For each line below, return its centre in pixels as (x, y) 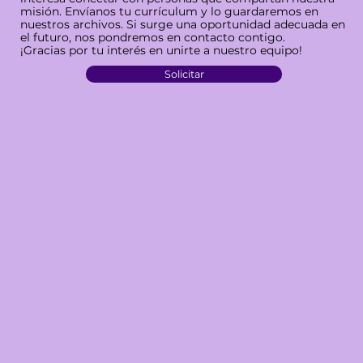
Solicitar (184, 74)
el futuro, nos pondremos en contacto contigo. (152, 37)
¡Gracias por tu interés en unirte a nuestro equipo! (161, 50)
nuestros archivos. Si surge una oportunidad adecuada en (182, 24)
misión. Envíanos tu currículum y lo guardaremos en (169, 11)
